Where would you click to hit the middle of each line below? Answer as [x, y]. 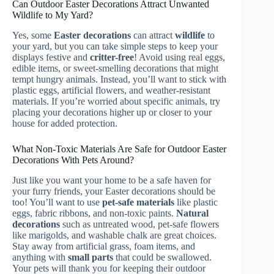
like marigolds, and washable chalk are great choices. [114, 235]
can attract [153, 35]
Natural [192, 213]
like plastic [196, 202]
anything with [40, 257]
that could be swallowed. [162, 257]
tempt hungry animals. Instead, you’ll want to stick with [119, 80]
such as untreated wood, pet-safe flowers [139, 224]
